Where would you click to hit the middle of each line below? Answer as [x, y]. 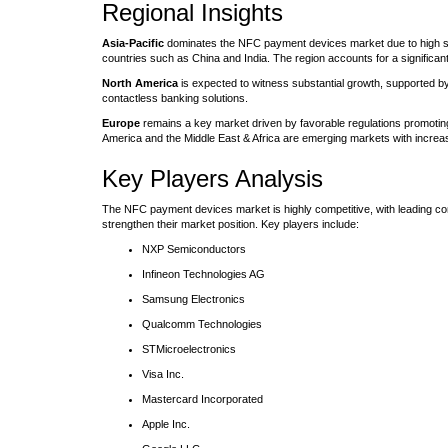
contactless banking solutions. [175, 98]
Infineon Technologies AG [203, 274]
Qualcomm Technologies [202, 324]
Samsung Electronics [193, 299]
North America [140, 83]
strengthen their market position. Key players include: [230, 224]
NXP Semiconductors [194, 249]
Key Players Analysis [212, 178]
